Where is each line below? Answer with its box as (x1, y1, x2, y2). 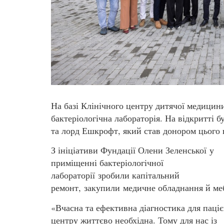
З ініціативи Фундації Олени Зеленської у (51, 144, 214, 156)
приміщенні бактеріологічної (51, 156, 163, 169)
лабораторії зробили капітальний (51, 169, 179, 181)
